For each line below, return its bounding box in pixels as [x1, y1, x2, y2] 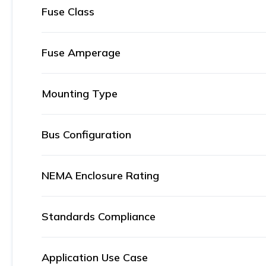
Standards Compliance [42, 210, 156, 223]
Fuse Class [42, 5, 94, 18]
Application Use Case [42, 251, 148, 264]
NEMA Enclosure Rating [42, 169, 159, 182]
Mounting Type [42, 87, 118, 100]
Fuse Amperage [42, 46, 121, 59]
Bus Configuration [42, 128, 131, 141]
